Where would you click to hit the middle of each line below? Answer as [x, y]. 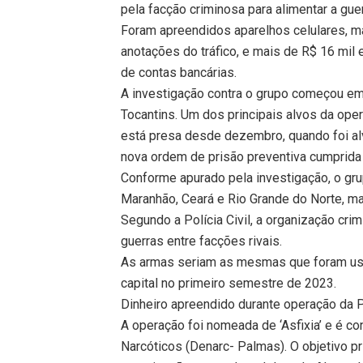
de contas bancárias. [179, 72]
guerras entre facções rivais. [202, 241]
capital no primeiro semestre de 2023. [229, 283]
